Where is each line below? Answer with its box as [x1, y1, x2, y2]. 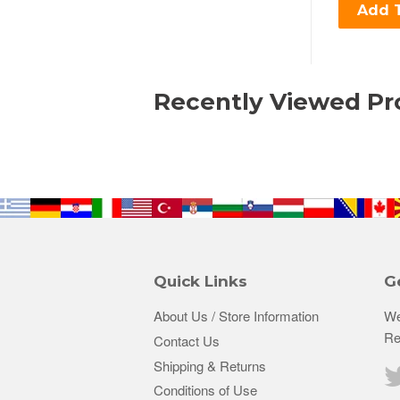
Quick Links [154, 272, 247, 291]
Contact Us [154, 330, 220, 350]
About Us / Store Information [154, 306, 319, 326]
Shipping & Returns [154, 355, 266, 375]
